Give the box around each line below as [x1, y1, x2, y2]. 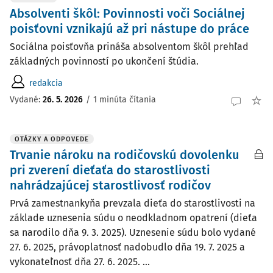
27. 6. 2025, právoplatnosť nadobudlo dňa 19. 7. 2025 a [10, 241, 245, 253]
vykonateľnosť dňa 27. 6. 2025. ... [10, 256, 150, 268]
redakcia [29, 77, 63, 88]
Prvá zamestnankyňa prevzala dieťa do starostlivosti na [10, 197, 255, 209]
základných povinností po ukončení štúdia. [10, 55, 199, 67]
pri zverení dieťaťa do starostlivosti [10, 163, 210, 177]
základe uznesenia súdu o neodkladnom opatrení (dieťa [10, 212, 257, 224]
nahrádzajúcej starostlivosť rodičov [10, 178, 211, 193]
